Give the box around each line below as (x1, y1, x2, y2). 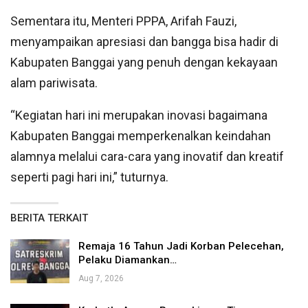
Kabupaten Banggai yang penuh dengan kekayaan (10, 55, 278, 70)
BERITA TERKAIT (10, 212, 88, 225)
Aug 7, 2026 (78, 274, 124, 284)
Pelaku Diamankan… (78, 254, 177, 267)
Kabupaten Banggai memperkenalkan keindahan (10, 129, 271, 144)
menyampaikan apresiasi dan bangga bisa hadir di (10, 34, 278, 49)
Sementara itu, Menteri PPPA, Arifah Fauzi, (10, 14, 236, 29)
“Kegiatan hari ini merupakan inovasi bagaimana (10, 108, 267, 123)
